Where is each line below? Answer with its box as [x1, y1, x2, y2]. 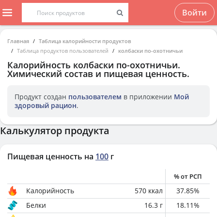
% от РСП [173, 172, 202, 181]
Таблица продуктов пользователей [17, 47, 108, 54]
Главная [7, 37, 29, 45]
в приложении [122, 92, 174, 101]
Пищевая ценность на [7, 151, 93, 162]
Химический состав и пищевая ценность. [7, 68, 189, 79]
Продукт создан [15, 92, 68, 101]
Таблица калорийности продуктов [39, 37, 131, 45]
